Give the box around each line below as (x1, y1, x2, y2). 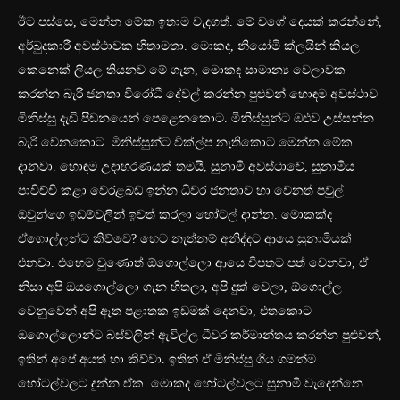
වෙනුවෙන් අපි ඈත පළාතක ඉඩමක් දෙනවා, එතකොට (18, 304, 312, 319)
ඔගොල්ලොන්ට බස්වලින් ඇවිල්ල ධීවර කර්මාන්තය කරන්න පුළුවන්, (18, 329, 382, 343)
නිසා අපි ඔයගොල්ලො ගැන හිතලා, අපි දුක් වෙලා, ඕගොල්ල (18, 280, 342, 295)
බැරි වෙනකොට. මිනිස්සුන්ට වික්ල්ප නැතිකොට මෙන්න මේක (18, 136, 353, 150)
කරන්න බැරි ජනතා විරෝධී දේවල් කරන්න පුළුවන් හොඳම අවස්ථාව (18, 87, 378, 102)
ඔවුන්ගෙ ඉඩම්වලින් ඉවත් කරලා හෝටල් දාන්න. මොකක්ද (18, 208, 332, 222)
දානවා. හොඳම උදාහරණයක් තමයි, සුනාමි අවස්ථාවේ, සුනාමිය (18, 160, 354, 174)
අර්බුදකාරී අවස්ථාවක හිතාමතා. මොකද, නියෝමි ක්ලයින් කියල (18, 39, 360, 54)
